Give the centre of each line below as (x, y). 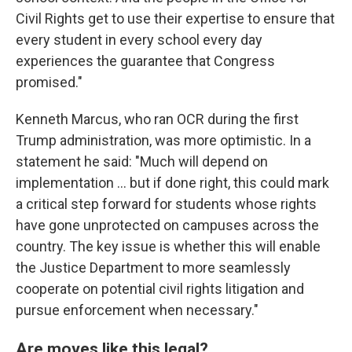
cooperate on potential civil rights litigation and (160, 289)
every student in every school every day (139, 40)
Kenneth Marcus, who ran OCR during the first (157, 119)
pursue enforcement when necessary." (137, 310)
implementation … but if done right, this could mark (172, 183)
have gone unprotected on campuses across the (167, 225)
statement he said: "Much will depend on (142, 161)
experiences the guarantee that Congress (145, 61)
